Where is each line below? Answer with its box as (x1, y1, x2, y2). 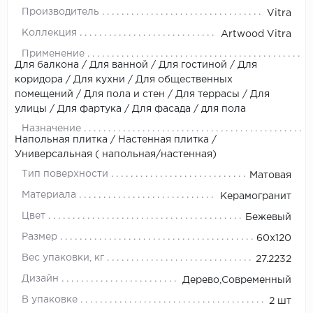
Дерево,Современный (182, 275, 291, 284)
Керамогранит (220, 191, 291, 201)
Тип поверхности (22, 169, 108, 178)
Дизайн (22, 274, 59, 283)
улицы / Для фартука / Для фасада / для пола (15, 104, 246, 113)
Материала (22, 190, 76, 199)
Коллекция (22, 28, 77, 37)
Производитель (22, 7, 99, 16)
